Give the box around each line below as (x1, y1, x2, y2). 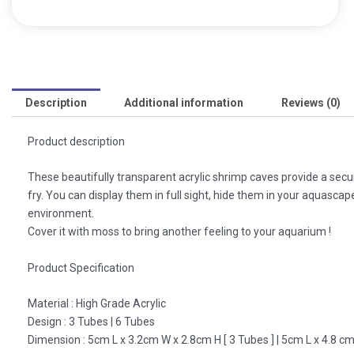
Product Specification (28, 261, 134, 274)
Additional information (124, 96, 244, 109)
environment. (28, 207, 94, 220)
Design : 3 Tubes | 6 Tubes (28, 315, 155, 329)
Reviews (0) (281, 96, 341, 109)
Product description (28, 135, 125, 148)
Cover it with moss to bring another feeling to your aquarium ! (28, 225, 331, 239)
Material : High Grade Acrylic (28, 297, 166, 311)
